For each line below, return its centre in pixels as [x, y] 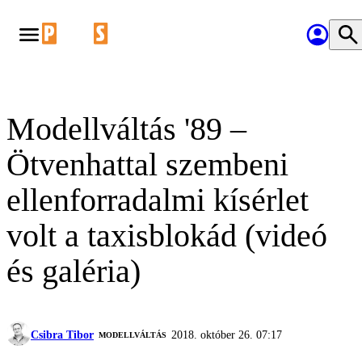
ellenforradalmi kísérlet [158, 200]
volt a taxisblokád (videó [167, 236]
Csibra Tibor [62, 335]
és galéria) [74, 271]
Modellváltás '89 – [126, 129]
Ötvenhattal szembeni [147, 164]
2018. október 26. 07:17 [227, 335]
